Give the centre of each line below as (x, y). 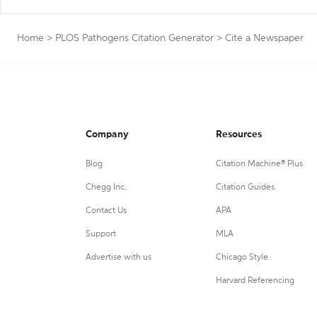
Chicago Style (242, 258)
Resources (238, 134)
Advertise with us (119, 258)
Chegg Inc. (106, 188)
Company (107, 134)
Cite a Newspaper (264, 38)
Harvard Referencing (255, 281)
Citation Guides (245, 188)
